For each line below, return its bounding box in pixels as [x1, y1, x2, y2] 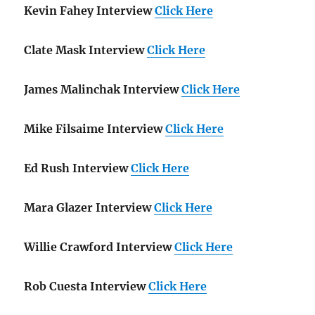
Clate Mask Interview [24, 43, 145, 58]
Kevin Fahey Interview [24, 4, 153, 18]
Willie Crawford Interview [24, 240, 172, 255]
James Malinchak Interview [24, 82, 179, 97]
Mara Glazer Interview [24, 200, 152, 215]
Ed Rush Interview [24, 161, 129, 176]
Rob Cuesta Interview [24, 279, 146, 294]
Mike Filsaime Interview [24, 122, 163, 136]
